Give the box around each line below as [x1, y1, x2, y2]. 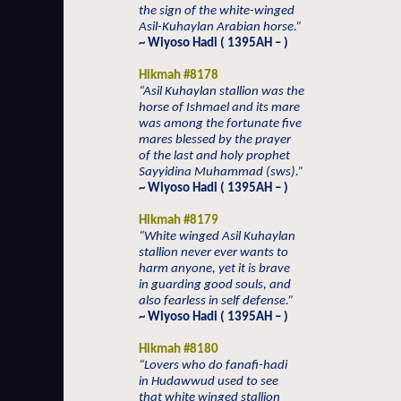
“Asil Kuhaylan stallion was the [139, 85, 304, 98]
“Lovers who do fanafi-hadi [139, 359, 287, 372]
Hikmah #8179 [139, 214, 218, 227]
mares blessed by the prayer [139, 133, 291, 147]
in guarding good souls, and [139, 278, 291, 292]
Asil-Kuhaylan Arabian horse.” [139, 21, 302, 34]
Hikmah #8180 [139, 343, 218, 356]
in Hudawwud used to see [139, 375, 278, 388]
